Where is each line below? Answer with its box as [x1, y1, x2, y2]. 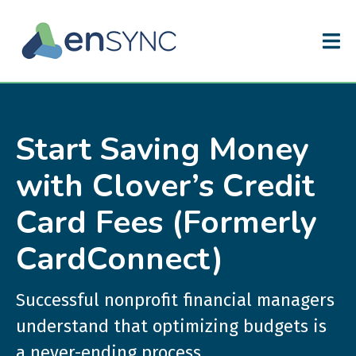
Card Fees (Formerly [16, 201, 317, 244]
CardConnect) [16, 238, 223, 281]
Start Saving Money [16, 128, 309, 171]
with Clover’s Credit [16, 164, 315, 207]
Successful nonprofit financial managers [16, 289, 335, 311]
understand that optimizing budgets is [16, 315, 327, 337]
